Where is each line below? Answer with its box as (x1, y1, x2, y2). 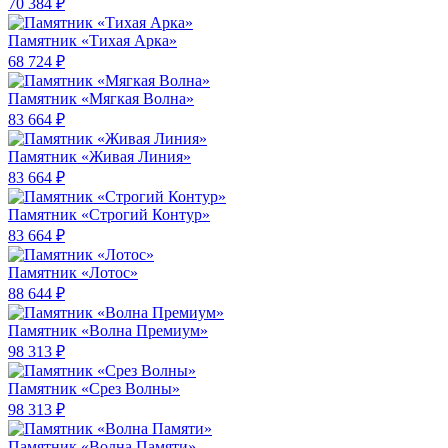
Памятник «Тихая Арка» (8, 32, 177, 50)
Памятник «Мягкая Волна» (8, 90, 194, 108)
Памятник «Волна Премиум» (8, 322, 208, 340)
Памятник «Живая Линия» (8, 148, 191, 166)
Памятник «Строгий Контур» (8, 206, 210, 224)
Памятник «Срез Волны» (8, 380, 180, 398)
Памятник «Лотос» (8, 264, 138, 282)
